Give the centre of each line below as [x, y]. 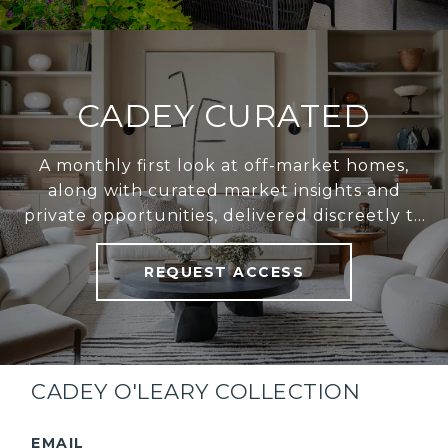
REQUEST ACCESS [224, 272]
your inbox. [224, 241]
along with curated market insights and [224, 191]
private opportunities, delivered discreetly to [224, 216]
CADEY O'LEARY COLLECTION [196, 392]
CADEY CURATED [224, 116]
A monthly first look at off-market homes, [224, 166]
